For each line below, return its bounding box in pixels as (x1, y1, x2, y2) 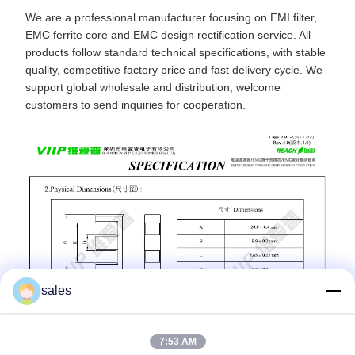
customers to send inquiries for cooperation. (25, 97, 246, 111)
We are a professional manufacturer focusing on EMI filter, (25, 10, 317, 24)
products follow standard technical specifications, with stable (25, 45, 326, 59)
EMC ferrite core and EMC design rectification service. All (25, 28, 311, 41)
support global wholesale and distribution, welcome (25, 80, 281, 94)
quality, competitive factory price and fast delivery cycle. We (25, 63, 323, 76)
